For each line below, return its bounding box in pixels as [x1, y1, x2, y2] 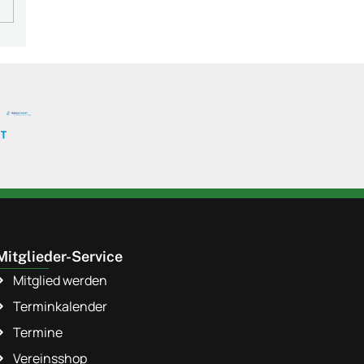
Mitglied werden [13, 271, 110, 289]
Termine [13, 323, 63, 341]
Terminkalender [13, 297, 108, 315]
